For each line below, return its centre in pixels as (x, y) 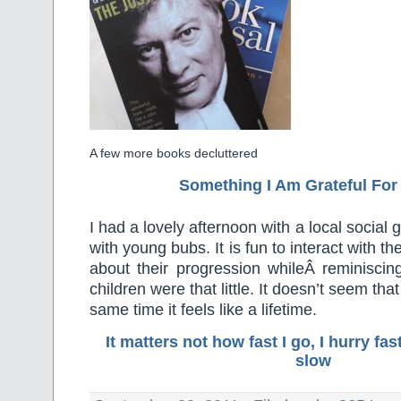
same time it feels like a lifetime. (203, 309)
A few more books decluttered (174, 153)
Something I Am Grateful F (280, 186)
